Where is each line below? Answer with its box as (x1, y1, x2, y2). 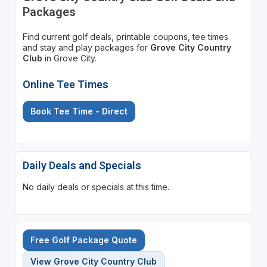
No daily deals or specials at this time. (22, 181, 169, 192)
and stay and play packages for (22, 42, 150, 52)
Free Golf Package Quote (30, 234, 137, 245)
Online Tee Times (22, 77, 108, 91)
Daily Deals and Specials (22, 159, 141, 172)
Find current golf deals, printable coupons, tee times (22, 31, 228, 42)
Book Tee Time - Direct (30, 105, 128, 116)
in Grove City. (42, 52, 97, 63)
